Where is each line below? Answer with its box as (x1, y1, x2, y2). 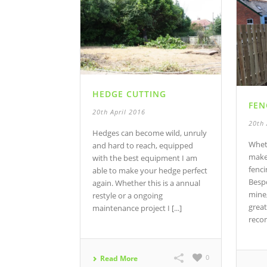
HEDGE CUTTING (92, 88, 166, 100)
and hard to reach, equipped (92, 139, 193, 151)
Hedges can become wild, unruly (92, 127, 207, 138)
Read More (100, 253, 138, 263)
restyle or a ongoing (92, 190, 163, 201)
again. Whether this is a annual (92, 177, 200, 188)
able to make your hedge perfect (92, 164, 207, 176)
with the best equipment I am (92, 152, 197, 163)
